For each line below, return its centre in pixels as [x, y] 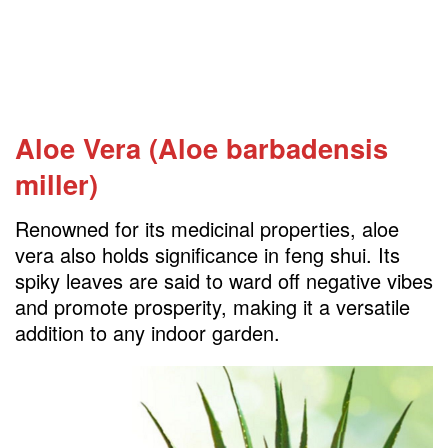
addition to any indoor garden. [147, 332]
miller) [56, 184]
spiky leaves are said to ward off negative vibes [224, 280]
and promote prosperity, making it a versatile [212, 306]
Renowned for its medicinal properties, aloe [207, 228]
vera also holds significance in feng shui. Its [207, 254]
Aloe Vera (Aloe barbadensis [201, 148]
